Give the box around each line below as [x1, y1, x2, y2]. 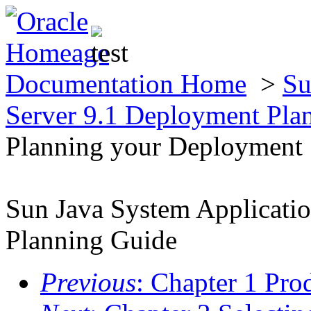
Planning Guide [6, 225, 177, 255]
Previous [40, 267, 136, 297]
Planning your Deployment [6, 131, 303, 161]
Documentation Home [6, 69, 246, 99]
